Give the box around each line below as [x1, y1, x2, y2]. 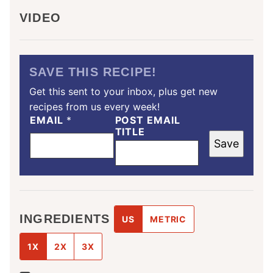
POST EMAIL [115, 113, 181, 126]
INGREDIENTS [19, 212, 115, 226]
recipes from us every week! [29, 100, 160, 113]
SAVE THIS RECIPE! [29, 65, 157, 79]
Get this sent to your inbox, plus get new [29, 85, 218, 97]
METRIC [150, 213, 187, 224]
